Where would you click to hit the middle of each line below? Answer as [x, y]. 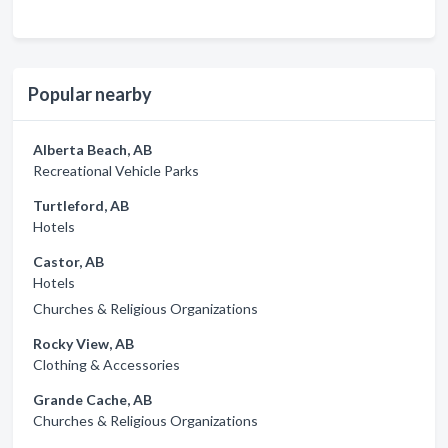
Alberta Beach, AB [92, 149]
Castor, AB [68, 261]
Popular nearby [90, 94]
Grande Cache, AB [92, 399]
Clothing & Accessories [106, 364]
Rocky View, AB [83, 343]
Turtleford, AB [81, 205]
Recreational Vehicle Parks [116, 170]
